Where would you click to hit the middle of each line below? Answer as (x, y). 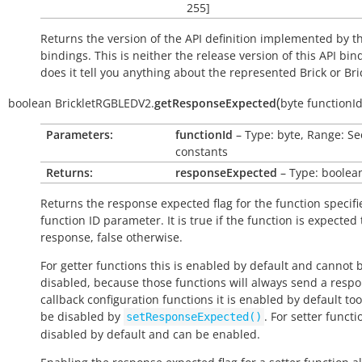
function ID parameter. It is (115, 220)
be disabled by (82, 316)
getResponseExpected (215, 103)
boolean (30, 103)
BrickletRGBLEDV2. (105, 103)
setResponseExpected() (194, 317)
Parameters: (80, 135)
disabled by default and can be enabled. (150, 334)
